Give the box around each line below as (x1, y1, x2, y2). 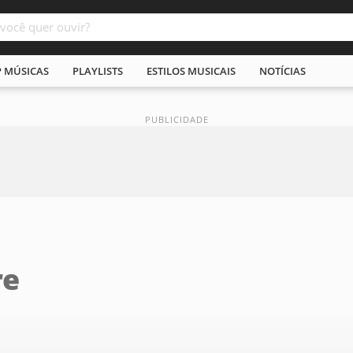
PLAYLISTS (72, 64, 123, 78)
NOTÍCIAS (259, 64, 306, 78)
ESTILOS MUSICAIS (147, 64, 236, 78)
